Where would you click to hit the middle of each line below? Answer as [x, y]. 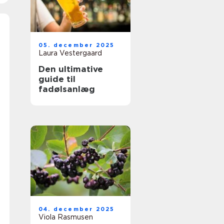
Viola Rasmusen [66, 217]
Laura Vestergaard [70, 53]
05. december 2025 [77, 45]
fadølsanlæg [67, 89]
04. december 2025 [77, 209]
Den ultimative [71, 69]
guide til [57, 79]
